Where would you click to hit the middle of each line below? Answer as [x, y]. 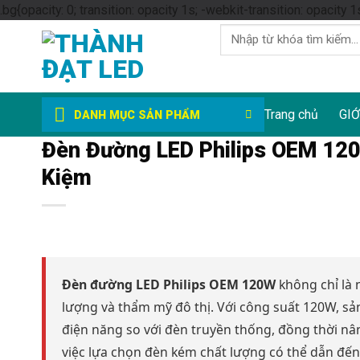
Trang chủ [291, 115]
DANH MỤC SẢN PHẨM [137, 115]
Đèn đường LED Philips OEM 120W [169, 285]
